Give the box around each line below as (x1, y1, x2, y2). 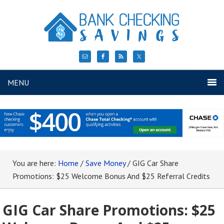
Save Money (85, 157, 125, 168)
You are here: (12, 157, 58, 168)
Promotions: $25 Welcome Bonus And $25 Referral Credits (12, 170, 210, 181)
